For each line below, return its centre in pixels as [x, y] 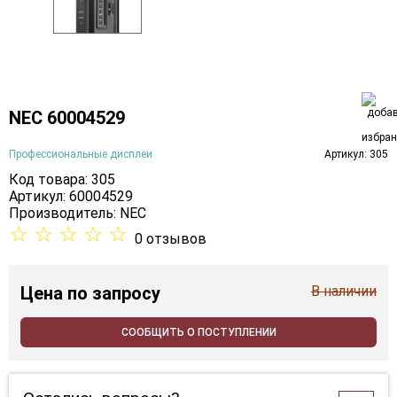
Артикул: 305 [356, 154]
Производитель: [64, 214]
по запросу [114, 294]
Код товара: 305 [62, 180]
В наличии [344, 292]
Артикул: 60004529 [71, 197]
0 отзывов [171, 239]
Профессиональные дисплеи [81, 154]
